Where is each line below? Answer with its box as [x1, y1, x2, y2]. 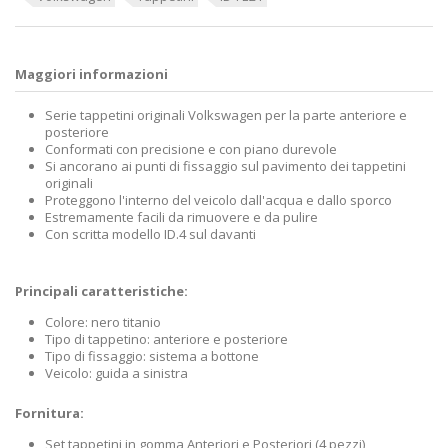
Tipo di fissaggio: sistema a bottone [45, 346, 259, 365]
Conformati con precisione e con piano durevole [45, 139, 337, 158]
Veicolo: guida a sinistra [45, 363, 188, 382]
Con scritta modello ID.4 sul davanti [45, 224, 256, 243]
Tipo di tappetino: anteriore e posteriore [45, 329, 288, 348]
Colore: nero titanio [45, 312, 161, 331]
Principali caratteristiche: [15, 281, 188, 300]
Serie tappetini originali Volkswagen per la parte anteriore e [45, 105, 407, 124]
